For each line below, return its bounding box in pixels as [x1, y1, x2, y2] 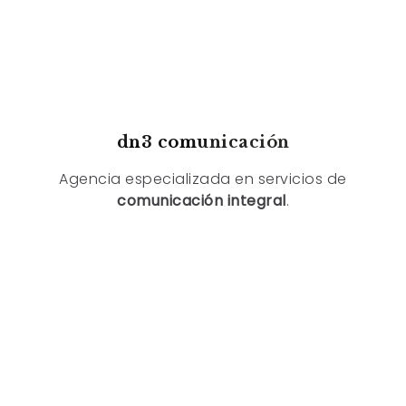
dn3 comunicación [116, 131, 290, 152]
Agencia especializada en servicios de [59, 168, 347, 189]
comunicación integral [117, 189, 286, 211]
